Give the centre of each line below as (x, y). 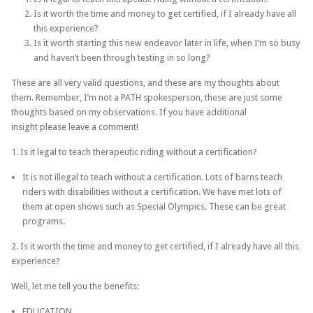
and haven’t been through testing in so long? (122, 57)
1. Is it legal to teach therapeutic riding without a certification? (134, 152)
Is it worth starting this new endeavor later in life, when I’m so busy (167, 43)
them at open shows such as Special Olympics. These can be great (154, 206)
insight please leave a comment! (75, 126)
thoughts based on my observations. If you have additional (129, 112)
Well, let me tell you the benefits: (75, 286)
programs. (44, 221)
